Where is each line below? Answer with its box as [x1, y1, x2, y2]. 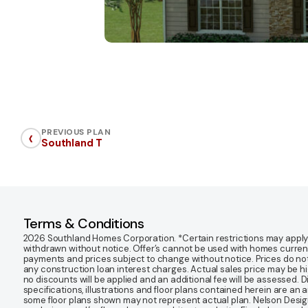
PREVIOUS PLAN [41, 126, 111, 137]
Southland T [41, 135, 103, 150]
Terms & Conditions [23, 214, 144, 232]
